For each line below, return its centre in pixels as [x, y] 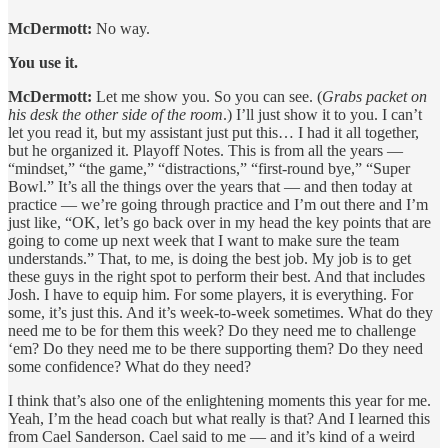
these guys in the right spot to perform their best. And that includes [216, 276]
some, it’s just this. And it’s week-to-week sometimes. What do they [220, 312]
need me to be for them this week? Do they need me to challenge [212, 330]
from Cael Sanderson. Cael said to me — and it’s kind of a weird [211, 436]
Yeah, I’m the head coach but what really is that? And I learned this [219, 418]
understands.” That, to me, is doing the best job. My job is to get [209, 258]
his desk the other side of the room [115, 114]
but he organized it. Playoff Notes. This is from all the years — [205, 150]
